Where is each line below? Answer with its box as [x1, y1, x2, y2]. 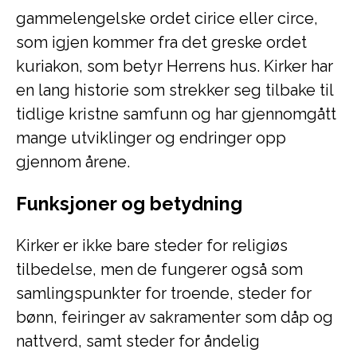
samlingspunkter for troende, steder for [16, 284, 312, 303]
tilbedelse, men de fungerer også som [16, 260, 303, 279]
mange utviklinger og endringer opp [16, 128, 286, 147]
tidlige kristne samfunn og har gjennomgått [16, 104, 336, 124]
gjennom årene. [16, 152, 130, 171]
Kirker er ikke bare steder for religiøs [16, 236, 288, 255]
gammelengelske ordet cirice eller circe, [16, 9, 318, 28]
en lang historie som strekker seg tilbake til [16, 80, 333, 100]
